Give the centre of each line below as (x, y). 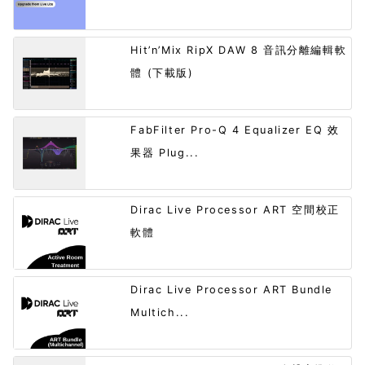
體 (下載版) (162, 73)
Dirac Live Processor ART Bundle (231, 289)
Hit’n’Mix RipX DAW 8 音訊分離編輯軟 (239, 50)
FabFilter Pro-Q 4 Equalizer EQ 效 (235, 130)
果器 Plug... (165, 152)
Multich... (160, 312)
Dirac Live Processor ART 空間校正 (235, 209)
